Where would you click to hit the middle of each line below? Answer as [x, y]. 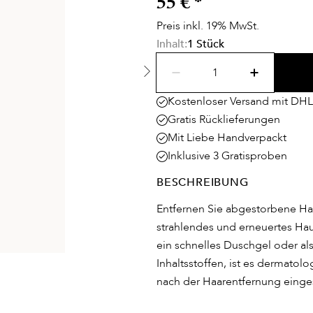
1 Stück [206, 44]
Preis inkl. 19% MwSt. [208, 26]
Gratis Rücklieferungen [224, 119]
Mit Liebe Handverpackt [227, 138]
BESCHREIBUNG [203, 182]
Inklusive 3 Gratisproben [227, 156]
